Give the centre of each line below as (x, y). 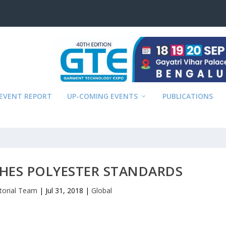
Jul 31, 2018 (65, 190)
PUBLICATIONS (188, 96)
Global (102, 190)
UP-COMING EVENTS (103, 96)
